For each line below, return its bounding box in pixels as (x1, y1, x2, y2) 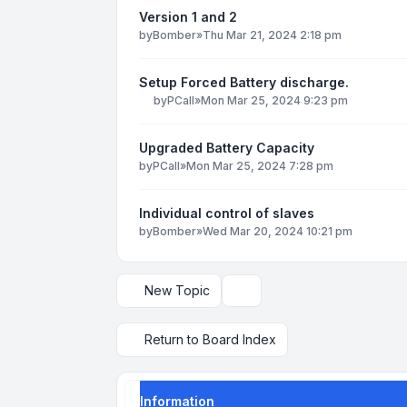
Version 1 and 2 (139, 8, 237, 25)
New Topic (144, 283, 210, 299)
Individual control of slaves (139, 205, 314, 222)
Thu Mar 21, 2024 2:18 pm (203, 27, 342, 42)
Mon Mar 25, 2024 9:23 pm (201, 94, 348, 108)
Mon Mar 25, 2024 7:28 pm (186, 159, 333, 174)
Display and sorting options (233, 290, 395, 306)
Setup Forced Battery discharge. (139, 74, 349, 91)
